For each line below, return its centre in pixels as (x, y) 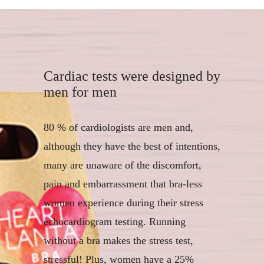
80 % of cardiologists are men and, (118, 127)
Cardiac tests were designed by (132, 76)
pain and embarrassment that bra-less (123, 184)
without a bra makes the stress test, (118, 240)
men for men (80, 92)
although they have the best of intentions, (132, 146)
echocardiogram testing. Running (115, 221)
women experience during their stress (123, 202)
